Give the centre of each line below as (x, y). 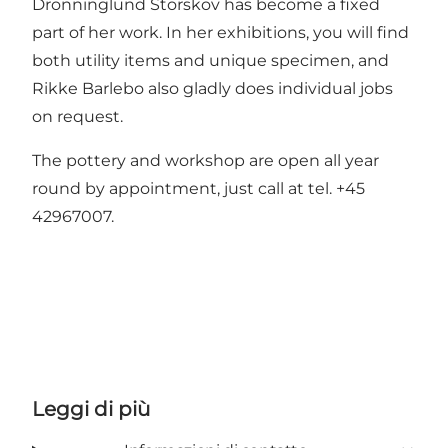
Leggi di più (91, 408)
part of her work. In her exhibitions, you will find (220, 32)
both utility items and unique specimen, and (210, 60)
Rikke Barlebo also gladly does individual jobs (212, 88)
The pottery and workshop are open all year (205, 160)
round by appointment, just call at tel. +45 (198, 188)
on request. (77, 116)
